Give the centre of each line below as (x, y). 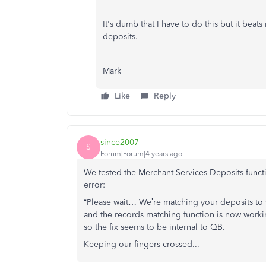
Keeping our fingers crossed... (142, 244)
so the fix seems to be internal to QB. (156, 227)
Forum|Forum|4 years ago (141, 153)
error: (94, 185)
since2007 (120, 142)
